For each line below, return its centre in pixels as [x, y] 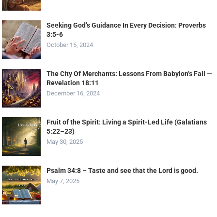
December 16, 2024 [73, 93]
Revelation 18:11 [73, 83]
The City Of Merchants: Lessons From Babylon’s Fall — [130, 74]
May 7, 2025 [63, 181]
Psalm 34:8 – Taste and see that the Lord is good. [123, 171]
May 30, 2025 [65, 142]
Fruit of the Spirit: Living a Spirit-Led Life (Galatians [127, 122]
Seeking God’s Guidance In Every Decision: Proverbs [126, 25]
